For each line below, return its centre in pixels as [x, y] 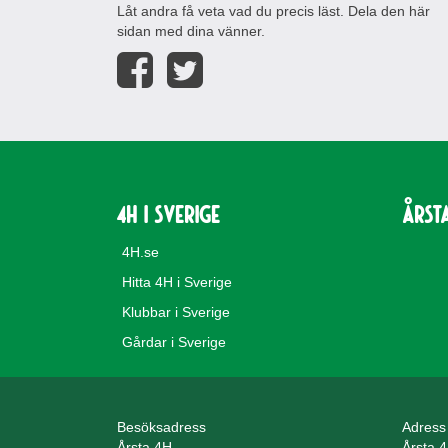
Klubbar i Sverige [176, 312]
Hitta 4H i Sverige [177, 282]
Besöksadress [161, 427]
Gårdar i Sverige [174, 342]
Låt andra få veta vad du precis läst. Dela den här [273, 11]
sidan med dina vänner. [191, 31]
